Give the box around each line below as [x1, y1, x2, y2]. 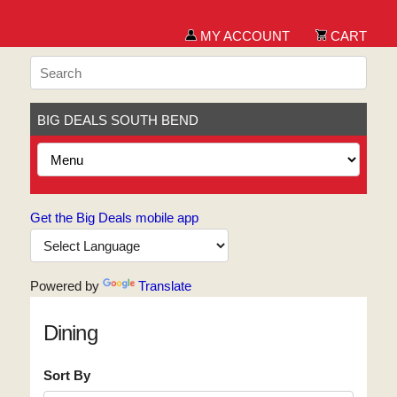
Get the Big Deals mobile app [29, 210, 198, 225]
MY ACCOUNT [197, 28, 291, 43]
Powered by [29, 278, 103, 293]
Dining [43, 321, 97, 345]
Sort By [43, 368, 90, 383]
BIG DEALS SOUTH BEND [36, 113, 198, 128]
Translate [137, 278, 191, 293]
